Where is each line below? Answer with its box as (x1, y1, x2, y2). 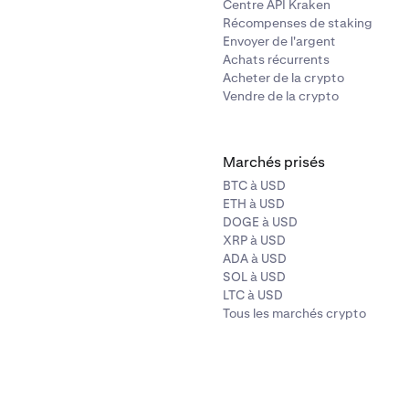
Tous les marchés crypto (223, 305, 366, 321)
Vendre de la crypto (223, 88, 339, 104)
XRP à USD (223, 232, 286, 248)
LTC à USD (223, 287, 283, 303)
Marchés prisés (223, 152, 325, 172)
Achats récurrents (223, 51, 330, 68)
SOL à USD (223, 268, 286, 285)
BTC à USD (223, 177, 286, 194)
